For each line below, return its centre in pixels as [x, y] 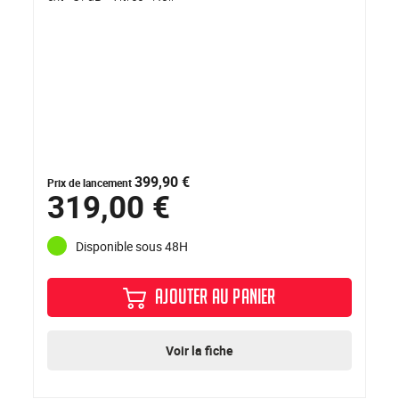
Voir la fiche [199, 351]
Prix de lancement [91, 183]
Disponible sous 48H [132, 246]
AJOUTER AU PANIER [216, 300]
